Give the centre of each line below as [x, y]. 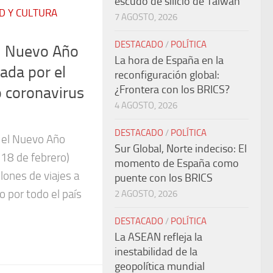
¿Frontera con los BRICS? [172, 90]
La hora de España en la [169, 60]
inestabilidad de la [156, 252]
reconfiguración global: [167, 75]
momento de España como [177, 163]
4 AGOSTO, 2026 [146, 105]
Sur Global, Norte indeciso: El [181, 149]
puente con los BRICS [164, 178]
